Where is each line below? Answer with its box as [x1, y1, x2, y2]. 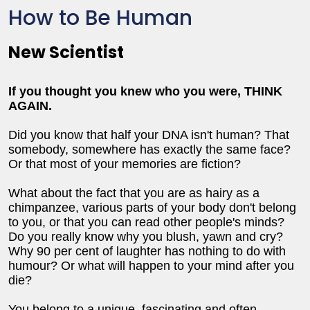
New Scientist [8, 40, 124, 64]
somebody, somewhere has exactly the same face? [8, 142, 291, 156]
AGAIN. [8, 98, 52, 113]
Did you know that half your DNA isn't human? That [8, 127, 289, 142]
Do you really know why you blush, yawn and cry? [8, 229, 283, 244]
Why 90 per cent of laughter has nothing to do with [8, 244, 286, 258]
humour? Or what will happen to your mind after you [8, 258, 294, 273]
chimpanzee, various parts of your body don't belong [8, 200, 296, 215]
